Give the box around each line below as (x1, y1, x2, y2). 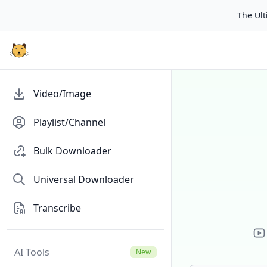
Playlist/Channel (33, 116, 105, 129)
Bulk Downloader (33, 144, 111, 157)
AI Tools (14, 246, 49, 259)
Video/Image (33, 87, 91, 100)
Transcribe (33, 201, 81, 215)
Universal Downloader (33, 173, 134, 186)
